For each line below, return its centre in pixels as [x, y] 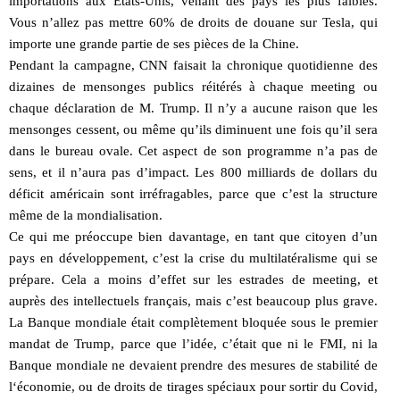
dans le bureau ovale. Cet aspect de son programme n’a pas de [193, 150]
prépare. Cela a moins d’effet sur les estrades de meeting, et [193, 279]
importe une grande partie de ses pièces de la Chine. [154, 43]
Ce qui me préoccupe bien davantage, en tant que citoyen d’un [193, 236]
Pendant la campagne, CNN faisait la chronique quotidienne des [193, 65]
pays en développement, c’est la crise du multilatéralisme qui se [193, 258]
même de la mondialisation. [86, 215]
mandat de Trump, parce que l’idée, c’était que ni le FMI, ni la [193, 343]
